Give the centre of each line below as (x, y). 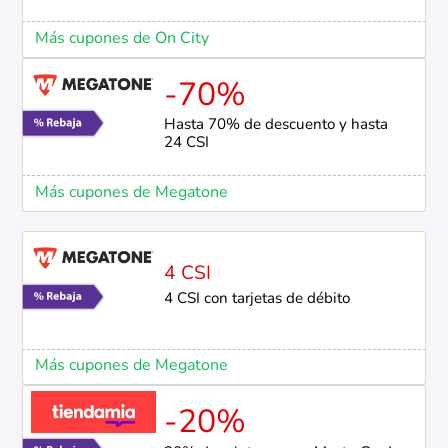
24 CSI (186, 144)
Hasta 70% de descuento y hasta (275, 126)
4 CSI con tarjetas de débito (256, 299)
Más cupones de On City (121, 38)
